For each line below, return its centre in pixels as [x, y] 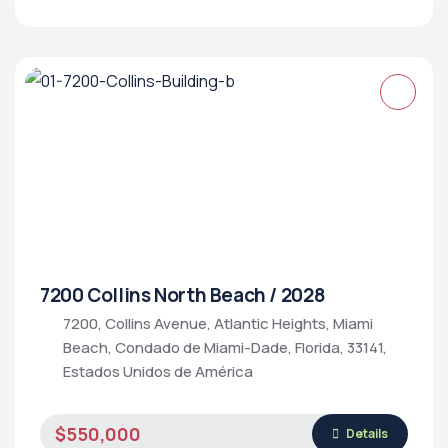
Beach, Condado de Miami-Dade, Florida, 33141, [225, 347]
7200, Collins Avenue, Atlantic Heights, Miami [218, 323]
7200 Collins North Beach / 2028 [183, 295]
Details [366, 433]
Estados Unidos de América [158, 371]
